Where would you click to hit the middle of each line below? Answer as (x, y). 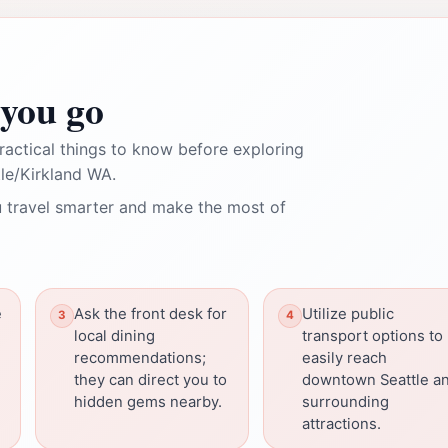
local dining (114, 335)
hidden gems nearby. (148, 401)
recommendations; (140, 357)
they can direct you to (150, 379)
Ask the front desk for (150, 313)
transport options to (372, 335)
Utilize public (348, 313)
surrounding (345, 401)
